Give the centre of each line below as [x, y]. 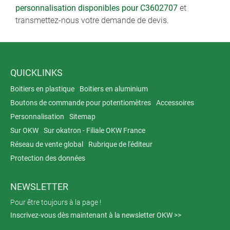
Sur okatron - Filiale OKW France [94, 131]
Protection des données [48, 158]
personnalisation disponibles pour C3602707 [97, 8]
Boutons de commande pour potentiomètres [81, 103]
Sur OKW [24, 131]
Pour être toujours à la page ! [56, 203]
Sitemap [82, 117]
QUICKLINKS [36, 73]
